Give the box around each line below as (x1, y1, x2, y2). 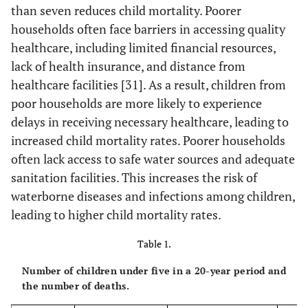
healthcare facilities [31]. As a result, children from (11, 76, 286, 93)
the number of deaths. (22, 278, 129, 292)
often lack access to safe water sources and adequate (11, 150, 295, 167)
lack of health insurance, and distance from (11, 57, 245, 74)
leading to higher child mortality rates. (11, 206, 221, 223)
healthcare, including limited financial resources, (11, 38, 276, 56)
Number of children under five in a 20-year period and (22, 263, 286, 277)
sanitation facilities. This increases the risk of (11, 168, 257, 186)
